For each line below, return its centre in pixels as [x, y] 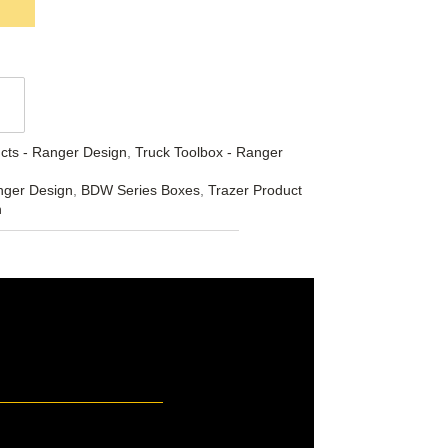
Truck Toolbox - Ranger [208, 152]
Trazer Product [254, 190]
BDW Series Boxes [140, 190]
